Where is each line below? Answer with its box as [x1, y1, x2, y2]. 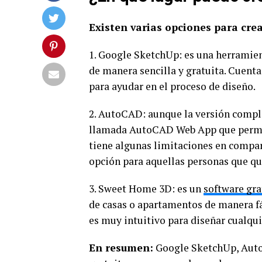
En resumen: [89, 241, 153, 254]
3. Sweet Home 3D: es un [89, 182, 204, 195]
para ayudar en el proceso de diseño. [89, 80, 256, 93]
